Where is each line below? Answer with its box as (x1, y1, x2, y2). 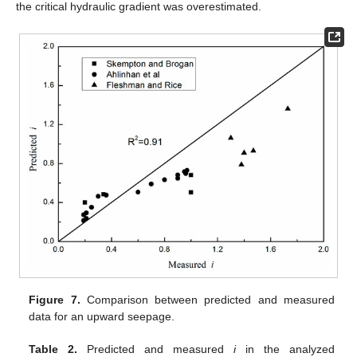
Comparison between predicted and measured (80, 293, 335, 307)
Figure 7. (29, 293, 80, 307)
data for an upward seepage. (29, 310, 175, 324)
